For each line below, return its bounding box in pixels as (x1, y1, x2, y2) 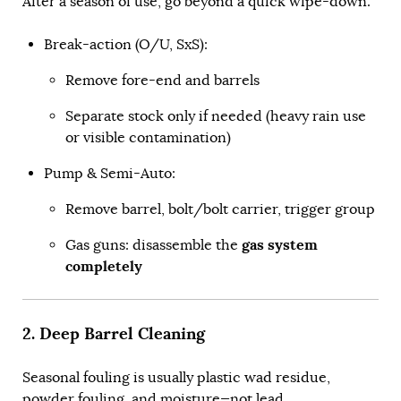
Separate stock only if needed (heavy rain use (65, 107, 366, 126)
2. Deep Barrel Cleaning (22, 322, 205, 345)
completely (65, 257, 142, 277)
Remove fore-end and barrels (65, 72, 260, 90)
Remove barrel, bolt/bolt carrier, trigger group (65, 200, 375, 219)
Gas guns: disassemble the (65, 236, 242, 255)
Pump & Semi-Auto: (44, 165, 175, 183)
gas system (242, 235, 318, 255)
